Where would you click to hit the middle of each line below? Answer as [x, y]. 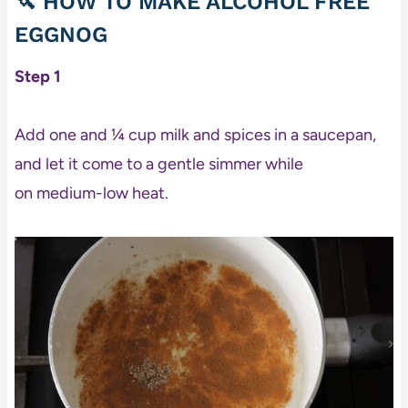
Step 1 [37, 77]
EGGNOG [61, 35]
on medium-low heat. [91, 194]
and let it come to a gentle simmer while [158, 164]
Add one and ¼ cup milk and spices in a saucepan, [195, 135]
